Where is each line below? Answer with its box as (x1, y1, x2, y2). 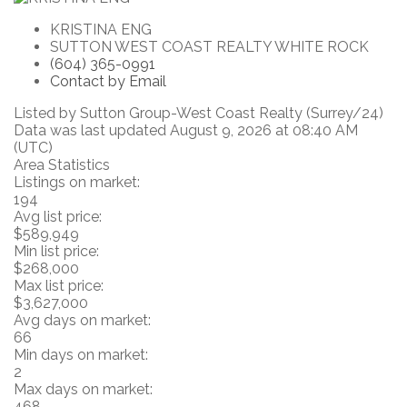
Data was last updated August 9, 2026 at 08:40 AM (14, 122, 358, 140)
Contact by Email (50, 73, 166, 91)
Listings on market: (14, 174, 140, 192)
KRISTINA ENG (50, 21, 152, 39)
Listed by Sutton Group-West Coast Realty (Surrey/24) (14, 104, 383, 123)
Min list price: (14, 243, 99, 261)
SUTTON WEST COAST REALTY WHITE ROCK (50, 38, 369, 56)
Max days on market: (14, 381, 153, 399)
